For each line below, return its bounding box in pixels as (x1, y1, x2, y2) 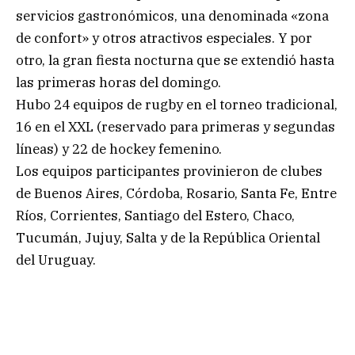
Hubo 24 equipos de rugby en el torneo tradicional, (16, 96, 338, 114)
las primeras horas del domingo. (16, 74, 221, 92)
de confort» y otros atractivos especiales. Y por (16, 29, 312, 48)
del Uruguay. (16, 251, 96, 269)
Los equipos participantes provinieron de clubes (16, 162, 323, 181)
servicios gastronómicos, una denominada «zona (16, 7, 329, 25)
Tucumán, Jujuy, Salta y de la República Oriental (16, 229, 320, 247)
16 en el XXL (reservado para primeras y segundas (16, 118, 335, 136)
